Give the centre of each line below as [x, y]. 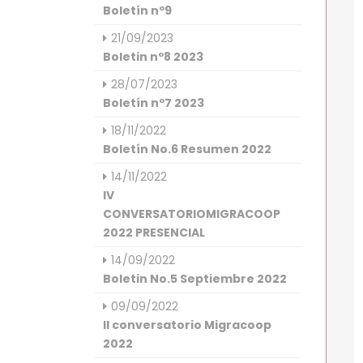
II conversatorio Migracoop [187, 325]
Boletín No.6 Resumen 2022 [187, 149]
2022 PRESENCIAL [154, 233]
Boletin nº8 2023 [153, 57]
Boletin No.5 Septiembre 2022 [195, 279]
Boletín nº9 [137, 11]
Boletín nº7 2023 [154, 103]
